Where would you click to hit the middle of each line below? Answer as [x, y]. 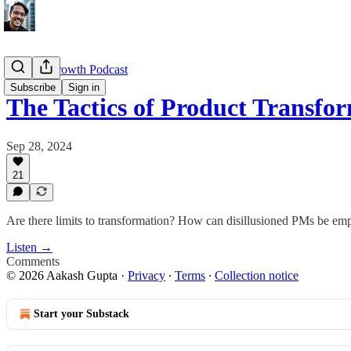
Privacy [147, 275]
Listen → [29, 247]
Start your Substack [81, 314]
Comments [33, 261]
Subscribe [33, 87]
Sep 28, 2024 [39, 146]
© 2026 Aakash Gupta [62, 275]
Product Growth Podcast [67, 69]
